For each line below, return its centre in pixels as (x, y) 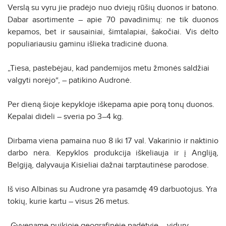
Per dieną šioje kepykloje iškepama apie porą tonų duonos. (111, 104)
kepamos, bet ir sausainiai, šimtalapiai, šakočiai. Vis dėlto (113, 32)
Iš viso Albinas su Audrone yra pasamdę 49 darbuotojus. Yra (112, 189)
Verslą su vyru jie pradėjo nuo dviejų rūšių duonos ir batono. (113, 7)
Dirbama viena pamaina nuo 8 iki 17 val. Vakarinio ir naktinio (113, 140)
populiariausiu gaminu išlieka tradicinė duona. (88, 44)
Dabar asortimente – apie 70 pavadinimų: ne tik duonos (113, 19)
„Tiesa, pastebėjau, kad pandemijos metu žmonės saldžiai (108, 68)
